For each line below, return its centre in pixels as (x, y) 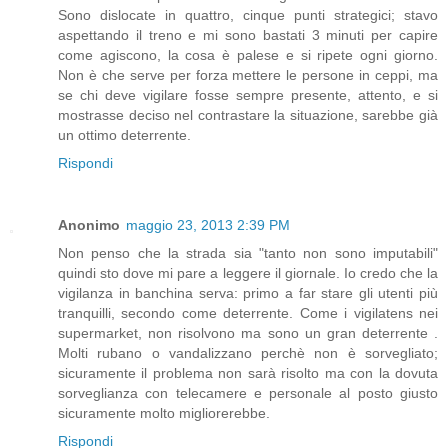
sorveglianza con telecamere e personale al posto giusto (248, 392)
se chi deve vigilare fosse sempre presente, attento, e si (248, 94)
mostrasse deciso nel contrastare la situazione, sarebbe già (248, 114)
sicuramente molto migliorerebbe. (164, 412)
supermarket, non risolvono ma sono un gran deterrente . (248, 332)
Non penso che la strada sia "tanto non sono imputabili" (248, 252)
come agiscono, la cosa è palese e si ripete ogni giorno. (248, 54)
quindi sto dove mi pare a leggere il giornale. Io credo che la (248, 272)
